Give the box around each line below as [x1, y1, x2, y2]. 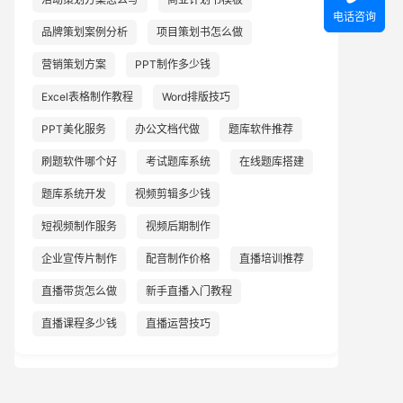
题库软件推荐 [228, 122, 293, 136]
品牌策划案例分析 [41, 25, 128, 39]
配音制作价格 [146, 252, 210, 265]
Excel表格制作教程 [41, 90, 133, 103]
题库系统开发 [41, 187, 106, 201]
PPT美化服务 [41, 122, 106, 136]
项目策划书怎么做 [157, 25, 243, 39]
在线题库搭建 [239, 155, 304, 168]
